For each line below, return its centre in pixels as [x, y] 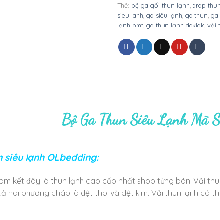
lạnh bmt [130, 25]
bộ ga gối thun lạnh [160, 6]
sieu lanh [130, 15]
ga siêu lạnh [164, 15]
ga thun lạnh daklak [175, 25]
